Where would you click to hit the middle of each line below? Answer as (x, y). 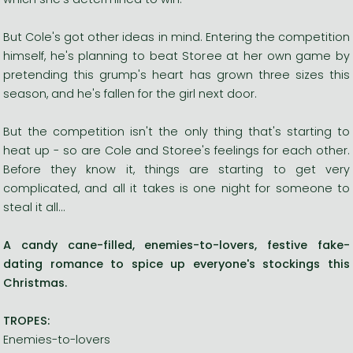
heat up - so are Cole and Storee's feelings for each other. (176, 150)
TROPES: (26, 320)
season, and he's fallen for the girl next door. (130, 93)
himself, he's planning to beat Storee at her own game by (176, 56)
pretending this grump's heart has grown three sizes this (176, 74)
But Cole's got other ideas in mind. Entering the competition (176, 37)
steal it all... (34, 207)
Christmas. (35, 282)
